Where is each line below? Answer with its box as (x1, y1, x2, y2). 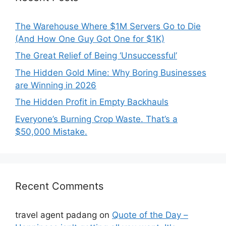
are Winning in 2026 (15, 80, 96, 90)
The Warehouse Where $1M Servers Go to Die (15, 21, 201, 31)
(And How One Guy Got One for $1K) (15, 33, 164, 44)
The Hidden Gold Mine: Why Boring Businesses (15, 67, 206, 78)
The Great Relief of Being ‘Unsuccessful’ (15, 50, 177, 61)
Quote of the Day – (112, 209, 188, 220)
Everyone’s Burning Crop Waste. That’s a (15, 114, 178, 124)
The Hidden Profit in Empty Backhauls (15, 97, 168, 107)
